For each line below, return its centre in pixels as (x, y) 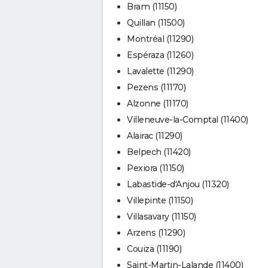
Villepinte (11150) (160, 200)
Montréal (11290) (160, 39)
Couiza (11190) (154, 249)
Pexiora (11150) (156, 168)
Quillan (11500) (156, 22)
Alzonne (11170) (158, 103)
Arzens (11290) (156, 232)
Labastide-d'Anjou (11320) (178, 184)
